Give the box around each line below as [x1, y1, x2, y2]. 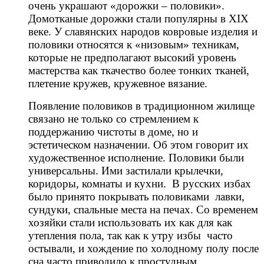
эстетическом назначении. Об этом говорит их [28, 138, 249, 151]
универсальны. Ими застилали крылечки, [28, 164, 223, 177]
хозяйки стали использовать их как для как [28, 216, 232, 229]
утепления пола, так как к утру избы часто [28, 229, 233, 242]
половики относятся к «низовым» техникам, [28, 38, 239, 51]
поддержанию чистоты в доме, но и [28, 126, 198, 138]
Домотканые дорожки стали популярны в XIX [28, 12, 249, 25]
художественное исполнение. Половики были [28, 151, 244, 164]
